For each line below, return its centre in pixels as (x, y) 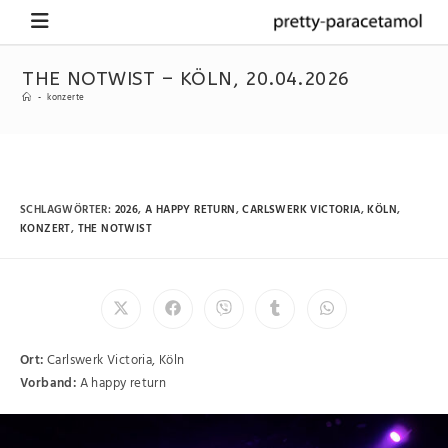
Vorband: (48, 383)
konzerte (66, 98)
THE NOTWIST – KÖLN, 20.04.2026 (186, 79)
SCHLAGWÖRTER (64, 209)
